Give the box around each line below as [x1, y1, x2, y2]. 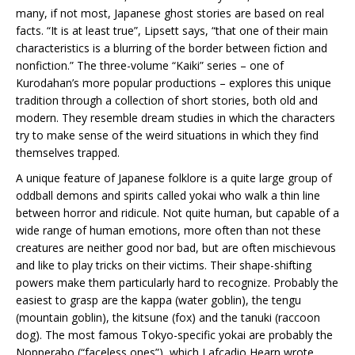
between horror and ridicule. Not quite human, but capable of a [16, 205, 339, 220]
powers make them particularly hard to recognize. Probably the [16, 275, 338, 290]
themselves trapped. [16, 145, 120, 160]
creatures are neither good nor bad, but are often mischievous [16, 240, 336, 255]
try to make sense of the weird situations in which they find [16, 128, 319, 143]
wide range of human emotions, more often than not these [16, 223, 321, 238]
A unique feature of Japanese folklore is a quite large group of [16, 170, 332, 185]
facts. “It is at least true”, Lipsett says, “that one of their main [16, 23, 328, 38]
